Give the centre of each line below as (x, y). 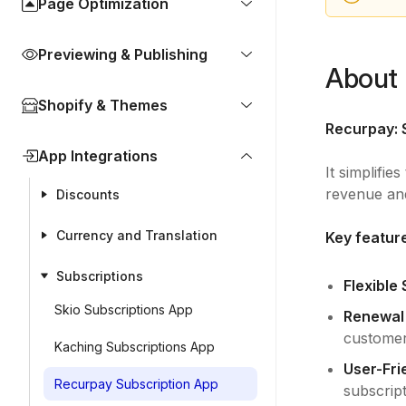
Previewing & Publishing (123, 54)
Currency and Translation (137, 235)
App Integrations (98, 156)
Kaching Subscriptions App (136, 347)
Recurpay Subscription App (136, 384)
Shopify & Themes (103, 105)
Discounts (88, 194)
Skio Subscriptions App (124, 309)
